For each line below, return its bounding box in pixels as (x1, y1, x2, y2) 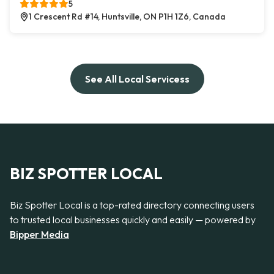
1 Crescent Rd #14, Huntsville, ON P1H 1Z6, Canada (29, 11, 226, 23)
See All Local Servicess (84, 73, 190, 86)
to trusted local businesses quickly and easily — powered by (10, 213, 256, 226)
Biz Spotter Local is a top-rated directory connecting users (10, 198, 254, 211)
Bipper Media (10, 228, 69, 240)
